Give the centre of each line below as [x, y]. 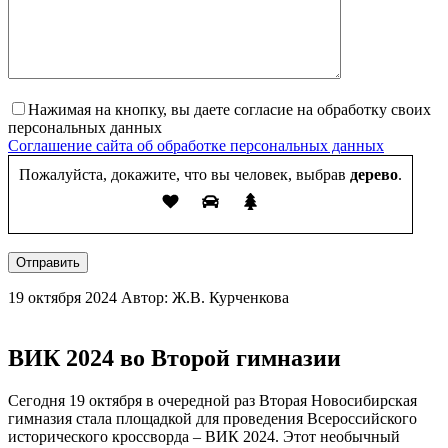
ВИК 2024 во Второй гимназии [174, 358]
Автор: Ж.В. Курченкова [205, 298]
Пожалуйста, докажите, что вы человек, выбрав [182, 175]
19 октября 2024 [62, 298]
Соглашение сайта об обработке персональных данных [196, 146]
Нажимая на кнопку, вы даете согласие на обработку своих [229, 110]
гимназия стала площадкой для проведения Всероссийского [212, 419]
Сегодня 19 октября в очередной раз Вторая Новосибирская [212, 401]
